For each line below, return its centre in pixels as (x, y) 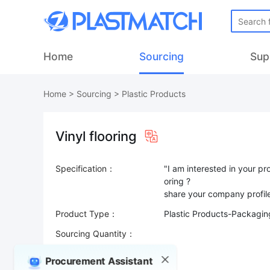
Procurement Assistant (99, 261)
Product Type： (86, 214)
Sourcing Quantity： (95, 234)
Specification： (85, 168)
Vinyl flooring (96, 136)
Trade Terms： (84, 253)
